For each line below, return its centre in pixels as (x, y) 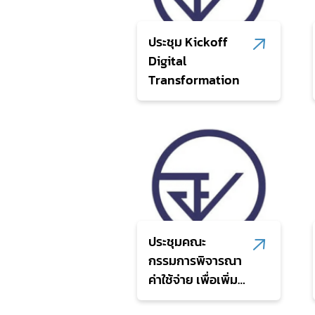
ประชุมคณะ (178, 242)
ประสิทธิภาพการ (191, 299)
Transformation (194, 79)
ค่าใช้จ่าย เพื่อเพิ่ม (193, 280)
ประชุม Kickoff (188, 41)
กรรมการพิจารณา (195, 261)
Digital (168, 60)
